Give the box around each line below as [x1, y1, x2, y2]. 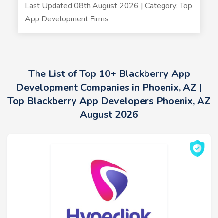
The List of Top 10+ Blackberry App [28, 67, 190, 80]
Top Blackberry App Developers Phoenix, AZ [7, 94, 211, 108]
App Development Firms [24, 14, 109, 24]
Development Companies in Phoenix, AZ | [16, 81, 202, 94]
